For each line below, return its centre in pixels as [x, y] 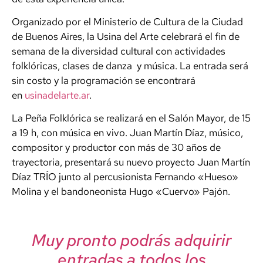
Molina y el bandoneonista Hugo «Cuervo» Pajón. [121, 192]
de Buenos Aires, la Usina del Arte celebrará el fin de [126, 36]
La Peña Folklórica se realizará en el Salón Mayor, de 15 [131, 118]
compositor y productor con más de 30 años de [116, 148]
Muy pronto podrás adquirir [131, 240]
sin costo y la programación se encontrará [104, 80]
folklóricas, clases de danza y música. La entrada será [130, 65]
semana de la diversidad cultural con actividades [119, 51]
